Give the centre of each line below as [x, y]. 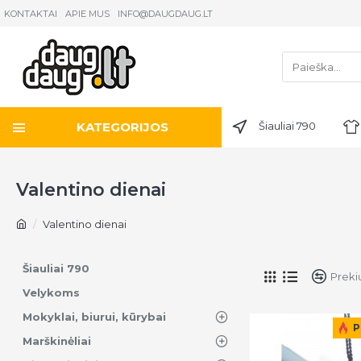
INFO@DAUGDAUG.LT [165, 13]
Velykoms [51, 293]
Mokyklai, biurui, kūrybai [94, 317]
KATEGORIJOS [123, 127]
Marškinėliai [57, 341]
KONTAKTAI [31, 13]
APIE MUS [87, 13]
